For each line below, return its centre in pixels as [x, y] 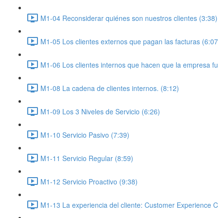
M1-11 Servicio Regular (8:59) [87, 158]
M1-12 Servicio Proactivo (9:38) [89, 181]
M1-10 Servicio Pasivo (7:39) [85, 135]
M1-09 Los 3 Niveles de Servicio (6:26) [100, 111]
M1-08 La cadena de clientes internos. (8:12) [110, 88]
